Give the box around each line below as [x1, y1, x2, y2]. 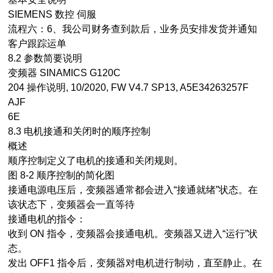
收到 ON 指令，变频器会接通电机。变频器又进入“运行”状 [8, 229, 258, 239]
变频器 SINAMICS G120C [8, 68, 121, 78]
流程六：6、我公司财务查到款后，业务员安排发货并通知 [8, 24, 258, 34]
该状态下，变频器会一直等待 [8, 199, 135, 210]
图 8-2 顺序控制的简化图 [8, 170, 115, 180]
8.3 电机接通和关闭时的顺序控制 [8, 126, 151, 136]
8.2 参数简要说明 [8, 53, 83, 63]
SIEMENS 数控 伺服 [8, 9, 97, 19]
